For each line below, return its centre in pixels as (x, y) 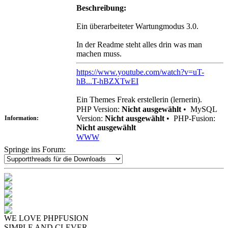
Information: (22, 118)
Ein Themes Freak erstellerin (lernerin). (139, 99)
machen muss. (99, 53)
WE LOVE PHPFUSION (46, 218)
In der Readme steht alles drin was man (139, 44)
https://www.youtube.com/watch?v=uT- (140, 72)
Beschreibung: (101, 8)
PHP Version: (99, 109)
